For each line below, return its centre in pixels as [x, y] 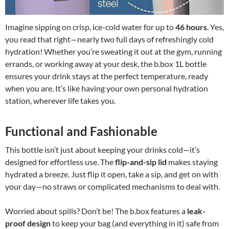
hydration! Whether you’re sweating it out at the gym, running [113, 52]
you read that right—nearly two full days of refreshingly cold [109, 39]
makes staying [192, 162]
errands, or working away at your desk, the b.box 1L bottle [106, 64]
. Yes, [215, 27]
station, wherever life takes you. [60, 101]
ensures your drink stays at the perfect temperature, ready [107, 76]
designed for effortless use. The [60, 162]
